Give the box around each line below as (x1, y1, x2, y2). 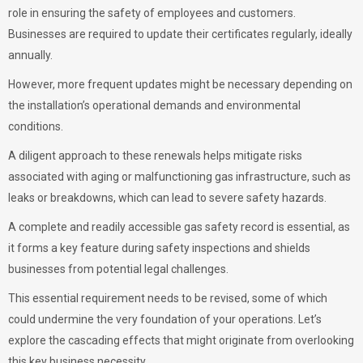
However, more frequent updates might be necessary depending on (8, 78, 352, 91)
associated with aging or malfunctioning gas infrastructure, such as (8, 170, 351, 183)
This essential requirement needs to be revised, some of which (8, 292, 327, 305)
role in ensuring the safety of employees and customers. (8, 6, 296, 19)
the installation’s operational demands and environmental (8, 99, 301, 112)
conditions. (8, 120, 63, 133)
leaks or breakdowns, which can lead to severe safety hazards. (8, 191, 329, 204)
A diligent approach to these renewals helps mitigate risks (8, 149, 302, 162)
